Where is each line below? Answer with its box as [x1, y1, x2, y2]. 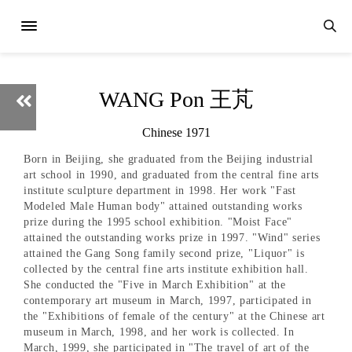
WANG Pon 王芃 [98, 87, 254, 112]
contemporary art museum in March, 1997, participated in [24, 295, 312, 307]
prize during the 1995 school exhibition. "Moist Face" [24, 216, 293, 229]
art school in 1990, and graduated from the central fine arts [24, 169, 320, 181]
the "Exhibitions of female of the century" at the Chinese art [24, 310, 325, 323]
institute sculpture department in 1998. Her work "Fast [24, 185, 296, 197]
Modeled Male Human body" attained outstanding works [24, 200, 302, 213]
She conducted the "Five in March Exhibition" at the [24, 279, 286, 291]
